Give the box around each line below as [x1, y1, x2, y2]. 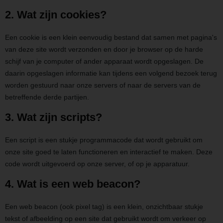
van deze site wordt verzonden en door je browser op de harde [5, 45, 203, 53]
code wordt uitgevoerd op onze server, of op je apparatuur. [5, 159, 190, 168]
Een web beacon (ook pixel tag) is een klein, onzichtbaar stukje [5, 202, 203, 211]
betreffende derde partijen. [5, 93, 89, 101]
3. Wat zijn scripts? [5, 111, 102, 123]
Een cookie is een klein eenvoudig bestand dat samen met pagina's [5, 33, 217, 41]
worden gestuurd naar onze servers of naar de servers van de [5, 81, 201, 89]
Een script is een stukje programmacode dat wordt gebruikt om [5, 135, 203, 144]
